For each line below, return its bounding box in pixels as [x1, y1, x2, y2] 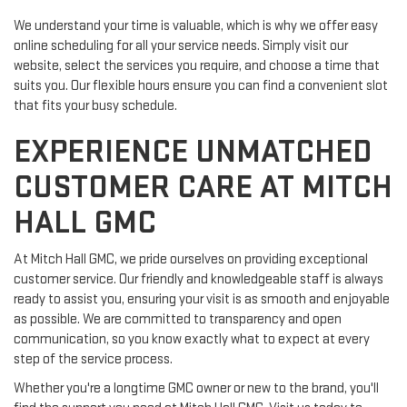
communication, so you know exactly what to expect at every [14, 331, 370, 349]
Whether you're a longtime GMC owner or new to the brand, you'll [14, 380, 379, 398]
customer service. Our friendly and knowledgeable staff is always [14, 271, 383, 289]
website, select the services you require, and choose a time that [14, 57, 380, 75]
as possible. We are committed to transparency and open [14, 311, 342, 329]
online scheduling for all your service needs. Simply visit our [14, 37, 348, 55]
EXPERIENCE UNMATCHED [14, 133, 372, 173]
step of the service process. [14, 351, 173, 369]
